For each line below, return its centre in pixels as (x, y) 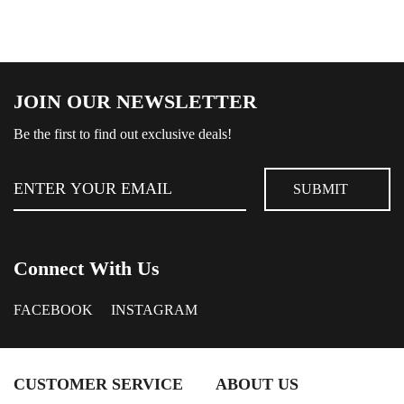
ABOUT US (257, 385)
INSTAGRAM (154, 310)
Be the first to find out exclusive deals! (123, 134)
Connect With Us (87, 269)
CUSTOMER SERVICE (98, 385)
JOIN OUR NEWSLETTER (135, 102)
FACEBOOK (53, 310)
